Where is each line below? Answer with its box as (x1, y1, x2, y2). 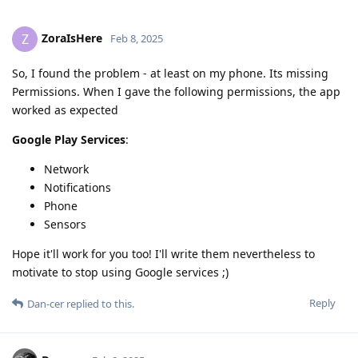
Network (44, 161, 89, 177)
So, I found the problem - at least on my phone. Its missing (12, 66, 328, 82)
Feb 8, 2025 (110, 30, 163, 46)
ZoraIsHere (42, 30, 102, 46)
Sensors (44, 217, 86, 233)
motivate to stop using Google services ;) (12, 265, 229, 280)
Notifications (44, 180, 111, 196)
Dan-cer (27, 296, 64, 312)
